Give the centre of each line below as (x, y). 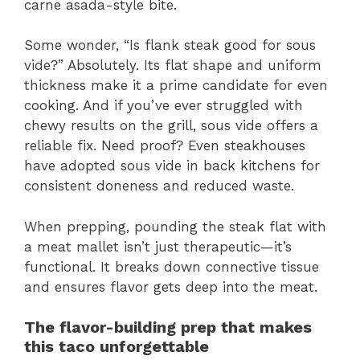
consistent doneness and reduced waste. (159, 186)
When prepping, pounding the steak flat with (175, 226)
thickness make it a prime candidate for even (176, 86)
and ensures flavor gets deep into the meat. (171, 286)
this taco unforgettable (117, 347)
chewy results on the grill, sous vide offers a (171, 126)
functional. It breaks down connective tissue (172, 266)
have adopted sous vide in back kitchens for (172, 166)
